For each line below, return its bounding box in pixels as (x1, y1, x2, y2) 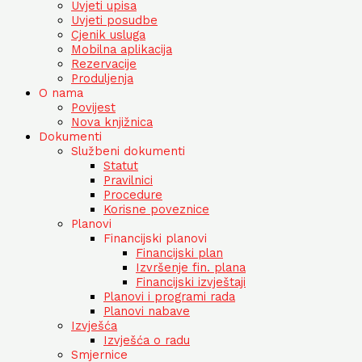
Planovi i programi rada (103, 289, 235, 305)
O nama (39, 86, 83, 101)
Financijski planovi (103, 231, 207, 246)
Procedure (103, 187, 162, 203)
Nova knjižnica (71, 115, 153, 130)
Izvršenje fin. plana (136, 260, 246, 276)
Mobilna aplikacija (71, 42, 172, 57)
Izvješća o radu (103, 333, 190, 348)
